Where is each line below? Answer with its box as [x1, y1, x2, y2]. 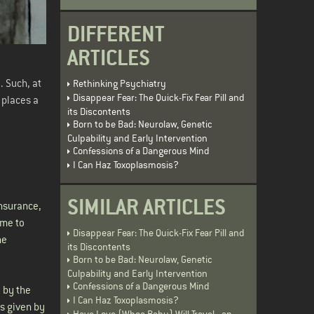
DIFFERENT [67, 20, 165, 48]
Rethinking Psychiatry [73, 76, 166, 90]
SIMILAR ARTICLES [67, 193, 226, 221]
